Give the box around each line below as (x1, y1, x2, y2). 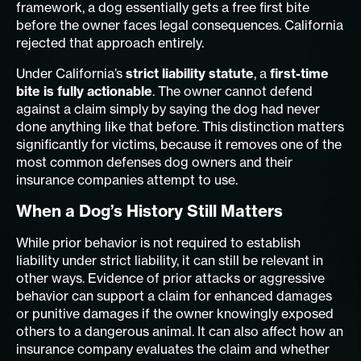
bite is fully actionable (16, 82, 152, 99)
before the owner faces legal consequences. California (16, 16, 343, 33)
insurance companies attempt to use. (16, 171, 238, 188)
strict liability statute (126, 64, 254, 81)
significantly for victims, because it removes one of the (16, 135, 342, 152)
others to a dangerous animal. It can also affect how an (16, 322, 343, 339)
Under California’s (16, 64, 126, 81)
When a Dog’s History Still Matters (16, 200, 283, 221)
